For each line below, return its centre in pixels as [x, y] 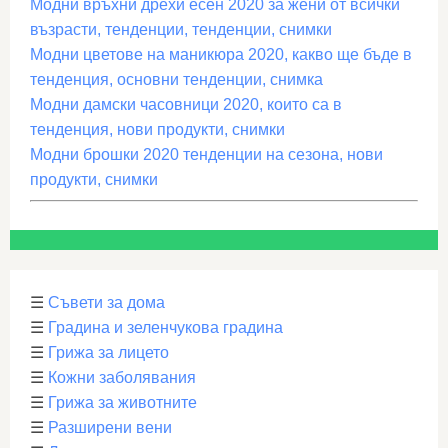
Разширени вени [110, 428]
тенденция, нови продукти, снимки [157, 130]
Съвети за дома [106, 303]
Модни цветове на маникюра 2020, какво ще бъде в [221, 55]
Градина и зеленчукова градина [165, 328]
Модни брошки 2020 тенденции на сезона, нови [206, 155]
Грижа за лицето [108, 353]
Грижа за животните [122, 403]
